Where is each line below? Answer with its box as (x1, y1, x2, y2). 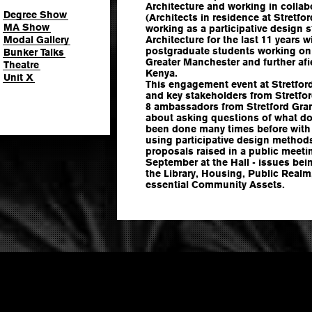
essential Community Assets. (146, 178, 285, 190)
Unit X (3, 71, 33, 83)
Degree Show (3, 8, 67, 20)
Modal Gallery (3, 33, 69, 45)
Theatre (3, 58, 39, 70)
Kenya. (146, 67, 178, 79)
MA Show (3, 21, 49, 33)
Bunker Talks (3, 46, 64, 58)
